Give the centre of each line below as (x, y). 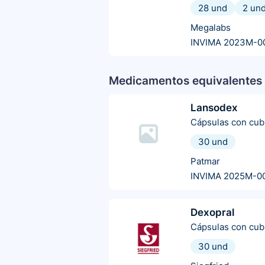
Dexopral (212, 213)
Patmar (205, 161)
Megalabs (211, 28)
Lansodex (214, 108)
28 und (213, 8)
